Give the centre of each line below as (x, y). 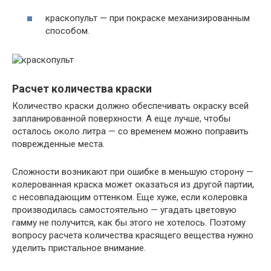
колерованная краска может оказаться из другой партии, (133, 185)
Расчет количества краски (82, 89)
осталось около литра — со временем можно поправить (130, 132)
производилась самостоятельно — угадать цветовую (124, 210)
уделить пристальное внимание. (79, 248)
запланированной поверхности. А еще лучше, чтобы (121, 119)
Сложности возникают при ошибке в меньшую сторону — (133, 172)
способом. (67, 31)
